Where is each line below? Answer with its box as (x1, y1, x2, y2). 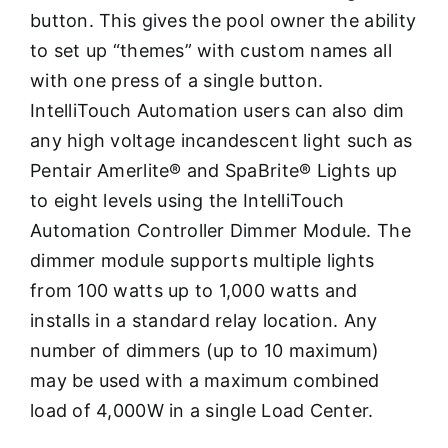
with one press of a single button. (30, 69, 324, 91)
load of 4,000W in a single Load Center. (30, 399, 374, 421)
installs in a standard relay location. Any (30, 309, 378, 331)
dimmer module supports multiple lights (30, 249, 375, 271)
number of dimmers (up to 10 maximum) (30, 339, 380, 361)
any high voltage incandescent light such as (30, 129, 413, 151)
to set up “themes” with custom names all (30, 39, 392, 61)
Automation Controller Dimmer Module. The (30, 219, 411, 241)
